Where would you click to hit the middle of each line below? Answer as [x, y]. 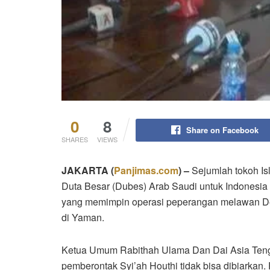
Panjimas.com [146, 171]
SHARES [75, 140]
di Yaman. [83, 218]
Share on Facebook [222, 130]
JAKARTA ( [88, 171]
